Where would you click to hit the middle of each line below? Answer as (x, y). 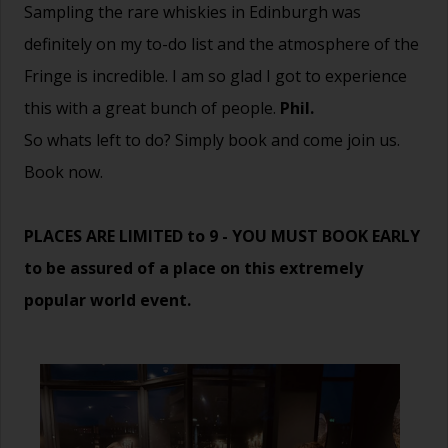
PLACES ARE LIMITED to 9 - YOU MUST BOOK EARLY (222, 235)
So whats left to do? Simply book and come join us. (212, 139)
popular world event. (107, 299)
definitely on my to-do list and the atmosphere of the (221, 43)
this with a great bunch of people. (152, 107)
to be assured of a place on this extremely (193, 267)
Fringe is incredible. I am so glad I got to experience (215, 75)
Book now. (63, 171)
